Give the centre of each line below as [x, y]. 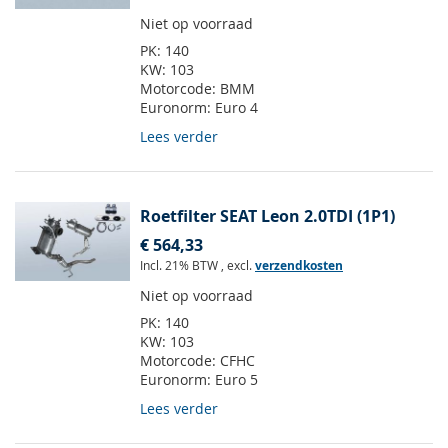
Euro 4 [236, 108]
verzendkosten [299, 266]
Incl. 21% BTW [180, 265]
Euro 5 [236, 380]
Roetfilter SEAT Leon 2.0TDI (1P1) [267, 216]
